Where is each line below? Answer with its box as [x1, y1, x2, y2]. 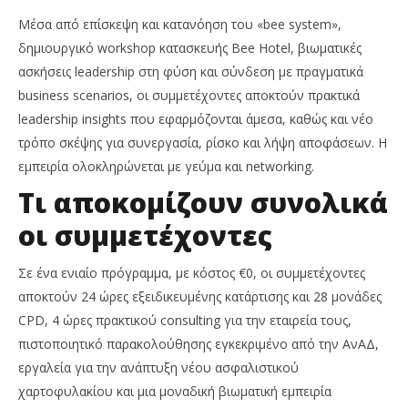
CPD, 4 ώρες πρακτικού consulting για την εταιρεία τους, [18, 311, 352, 330]
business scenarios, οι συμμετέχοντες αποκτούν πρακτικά [18, 87, 360, 105]
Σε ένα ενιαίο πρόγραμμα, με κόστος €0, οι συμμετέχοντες [18, 264, 365, 282]
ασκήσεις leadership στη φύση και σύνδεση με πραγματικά [18, 63, 363, 81]
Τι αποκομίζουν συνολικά [18, 184, 388, 222]
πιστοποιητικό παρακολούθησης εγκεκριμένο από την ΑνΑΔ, [18, 335, 379, 353]
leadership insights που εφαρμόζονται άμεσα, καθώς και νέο [18, 110, 373, 128]
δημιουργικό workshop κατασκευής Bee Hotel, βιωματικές [18, 39, 362, 57]
